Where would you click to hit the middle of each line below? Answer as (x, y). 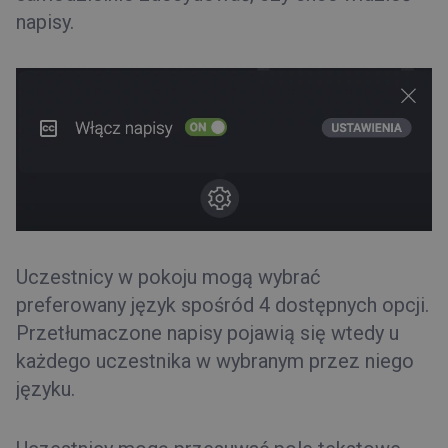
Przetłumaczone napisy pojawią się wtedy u (207, 333)
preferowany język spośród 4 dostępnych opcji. (222, 305)
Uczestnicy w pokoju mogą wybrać (168, 277)
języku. (45, 389)
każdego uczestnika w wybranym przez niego (215, 361)
